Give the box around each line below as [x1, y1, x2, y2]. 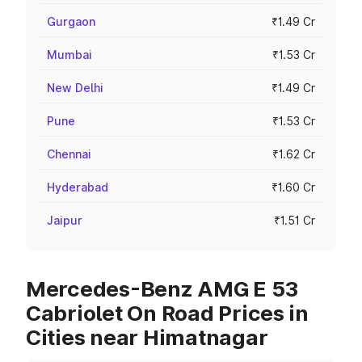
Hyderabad [47, 180, 108, 194]
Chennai [47, 147, 91, 161]
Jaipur [47, 213, 82, 227]
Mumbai [47, 48, 92, 61]
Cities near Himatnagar [26, 325, 268, 350]
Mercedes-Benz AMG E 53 [26, 276, 298, 301]
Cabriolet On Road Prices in [26, 301, 309, 326]
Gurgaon [47, 15, 95, 28]
